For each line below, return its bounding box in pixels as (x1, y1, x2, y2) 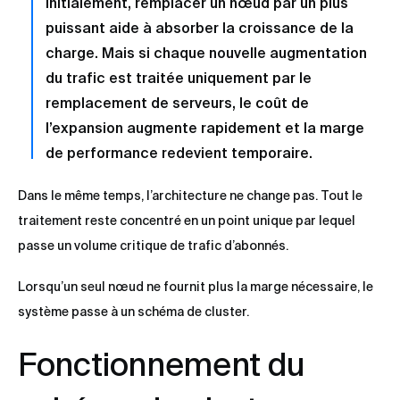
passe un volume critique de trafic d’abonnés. (18, 238, 288, 254)
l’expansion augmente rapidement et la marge (46, 120, 364, 137)
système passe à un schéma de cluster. (18, 304, 249, 320)
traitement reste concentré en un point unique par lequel (18, 213, 355, 229)
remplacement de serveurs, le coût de (46, 95, 309, 112)
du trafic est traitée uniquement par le (46, 70, 312, 87)
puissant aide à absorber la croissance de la (46, 20, 354, 37)
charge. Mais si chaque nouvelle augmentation (46, 45, 367, 62)
